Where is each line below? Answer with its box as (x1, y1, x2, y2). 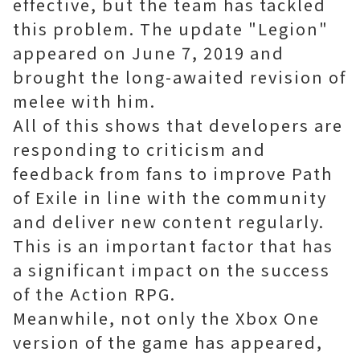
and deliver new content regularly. (13, 210, 325, 233)
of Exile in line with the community (13, 186, 327, 209)
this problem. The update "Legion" (13, 17, 329, 40)
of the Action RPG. (13, 282, 176, 305)
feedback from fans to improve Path (13, 162, 333, 185)
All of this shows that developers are (13, 113, 343, 137)
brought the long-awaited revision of (13, 65, 346, 88)
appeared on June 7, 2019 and (13, 41, 284, 64)
